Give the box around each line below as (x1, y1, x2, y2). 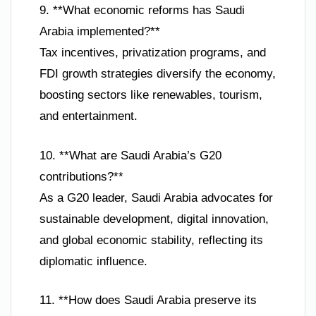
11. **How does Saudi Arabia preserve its (39, 293, 257, 308)
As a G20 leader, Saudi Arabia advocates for (39, 190, 273, 205)
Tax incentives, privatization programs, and (39, 46, 266, 60)
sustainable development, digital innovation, (39, 212, 269, 226)
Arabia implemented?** (39, 25, 160, 39)
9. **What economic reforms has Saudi (39, 4, 245, 18)
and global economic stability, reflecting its (39, 233, 263, 247)
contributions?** (39, 169, 123, 183)
